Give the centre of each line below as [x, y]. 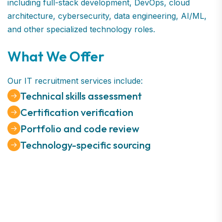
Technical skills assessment [81, 96]
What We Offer [56, 56]
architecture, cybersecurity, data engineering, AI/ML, [107, 16]
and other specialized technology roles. [81, 29]
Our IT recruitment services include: [75, 81]
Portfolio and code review [80, 128]
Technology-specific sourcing [85, 145]
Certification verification [77, 112]
